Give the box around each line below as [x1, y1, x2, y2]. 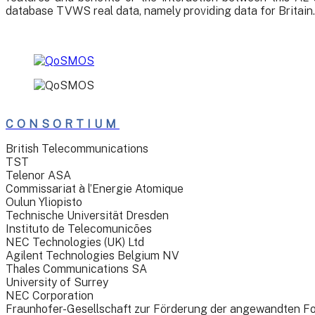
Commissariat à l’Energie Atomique [6, 181, 184, 195]
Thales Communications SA [6, 262, 147, 276]
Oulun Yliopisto [6, 195, 82, 209]
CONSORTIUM [6, 117, 120, 131]
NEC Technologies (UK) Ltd [6, 235, 144, 249]
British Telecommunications [6, 141, 148, 155]
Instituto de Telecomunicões [6, 221, 152, 236]
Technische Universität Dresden [6, 208, 169, 222]
